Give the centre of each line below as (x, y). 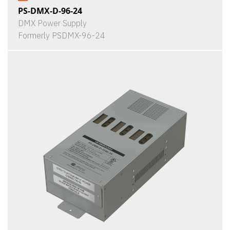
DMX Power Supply (52, 23)
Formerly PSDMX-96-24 (62, 35)
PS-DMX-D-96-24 (50, 11)
